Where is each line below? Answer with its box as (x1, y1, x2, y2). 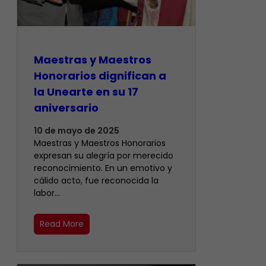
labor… (34, 186, 60, 199)
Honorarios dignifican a (34, 68, 166, 83)
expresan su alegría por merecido (34, 149, 173, 161)
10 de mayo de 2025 (34, 124, 119, 137)
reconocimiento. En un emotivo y (34, 161, 172, 174)
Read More (40, 217, 84, 230)
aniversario (34, 100, 99, 115)
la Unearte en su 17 (34, 84, 138, 99)
